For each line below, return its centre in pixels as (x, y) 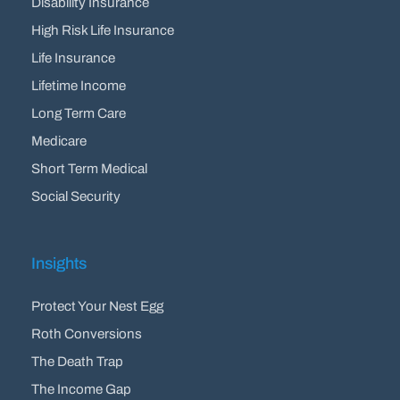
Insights (59, 264)
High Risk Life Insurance (103, 31)
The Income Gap (82, 389)
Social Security (76, 197)
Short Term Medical (90, 169)
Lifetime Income (79, 86)
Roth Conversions (87, 333)
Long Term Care (79, 114)
